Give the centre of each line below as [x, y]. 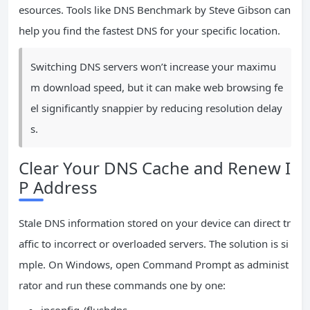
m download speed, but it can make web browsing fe [157, 87]
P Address [58, 187]
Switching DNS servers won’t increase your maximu [153, 66]
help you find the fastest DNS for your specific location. [149, 30]
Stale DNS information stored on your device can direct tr [155, 223]
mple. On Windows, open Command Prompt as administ [154, 264]
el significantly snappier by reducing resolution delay [156, 108]
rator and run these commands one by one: [122, 285]
